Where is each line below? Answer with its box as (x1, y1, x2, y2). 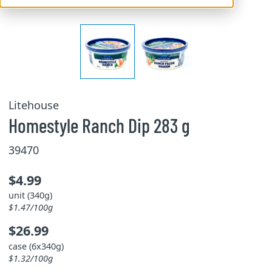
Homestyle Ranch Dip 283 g (8, 114, 190, 137)
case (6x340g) (8, 240, 64, 252)
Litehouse (8, 98, 59, 112)
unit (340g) (8, 189, 52, 201)
